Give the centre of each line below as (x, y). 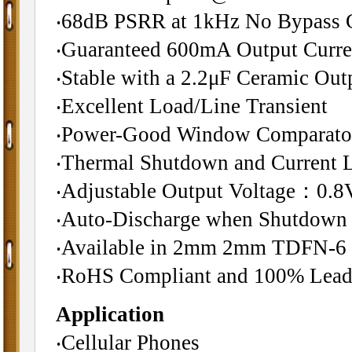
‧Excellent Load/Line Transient (191, 106)
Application (110, 314)
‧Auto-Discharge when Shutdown (201, 219)
